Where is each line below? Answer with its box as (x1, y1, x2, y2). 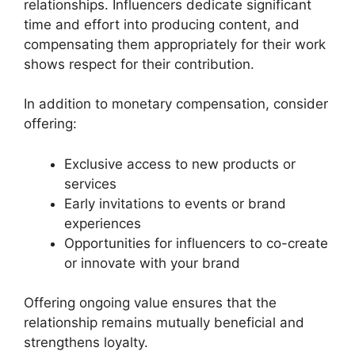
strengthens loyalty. (24, 334, 148, 350)
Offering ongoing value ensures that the (24, 295, 277, 311)
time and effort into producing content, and (24, 16, 300, 32)
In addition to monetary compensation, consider (24, 96, 328, 112)
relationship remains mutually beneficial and (24, 315, 304, 330)
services (64, 175, 116, 192)
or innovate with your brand (64, 254, 240, 271)
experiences (64, 215, 141, 231)
